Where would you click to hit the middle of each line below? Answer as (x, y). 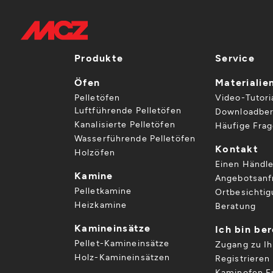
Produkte (99, 58)
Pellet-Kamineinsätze (122, 243)
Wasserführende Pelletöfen (135, 138)
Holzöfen (95, 152)
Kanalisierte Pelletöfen (125, 124)
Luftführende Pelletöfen (128, 110)
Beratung (236, 206)
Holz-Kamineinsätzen (122, 257)
